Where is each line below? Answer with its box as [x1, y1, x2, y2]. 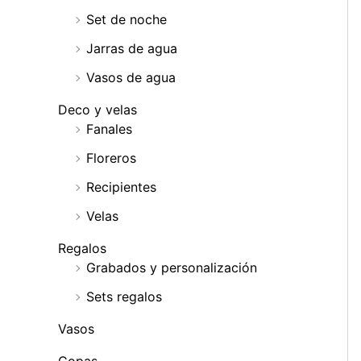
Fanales [86, 121, 132, 138]
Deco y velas [58, 102, 137, 118]
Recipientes [86, 179, 156, 196]
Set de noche [86, 11, 167, 28]
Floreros [86, 150, 136, 167]
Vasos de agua [86, 69, 176, 86]
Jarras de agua [86, 40, 177, 57]
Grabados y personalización [86, 259, 257, 276]
